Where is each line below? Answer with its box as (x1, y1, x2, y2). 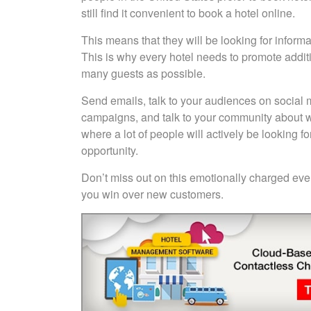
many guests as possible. (81, 65, 205, 81)
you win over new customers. (81, 186, 224, 202)
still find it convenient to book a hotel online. (81, 5, 295, 21)
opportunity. (81, 142, 138, 158)
